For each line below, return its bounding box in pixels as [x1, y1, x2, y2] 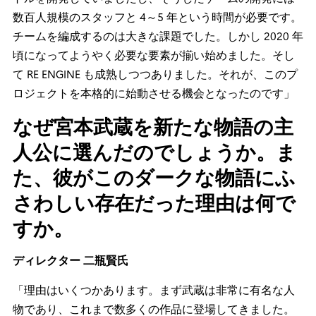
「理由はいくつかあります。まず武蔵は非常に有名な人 [13, 282, 295, 298]
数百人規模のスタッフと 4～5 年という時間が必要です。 [13, 9, 302, 25]
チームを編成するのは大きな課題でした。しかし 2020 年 [13, 28, 303, 44]
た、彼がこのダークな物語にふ [13, 163, 296, 190]
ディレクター [13, 253, 80, 268]
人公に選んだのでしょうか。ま [13, 138, 296, 165]
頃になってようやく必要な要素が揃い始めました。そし [13, 47, 295, 63]
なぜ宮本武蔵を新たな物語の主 [13, 112, 293, 140]
